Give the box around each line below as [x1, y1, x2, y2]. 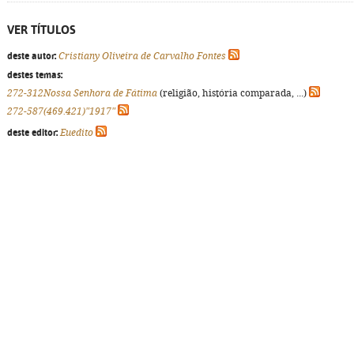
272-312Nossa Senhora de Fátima [7, 88, 157, 99]
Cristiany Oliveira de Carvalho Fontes [58, 51, 226, 62]
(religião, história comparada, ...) [157, 88, 309, 99]
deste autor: [7, 51, 56, 62]
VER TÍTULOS [7, 23, 76, 36]
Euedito [60, 127, 93, 138]
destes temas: [7, 70, 62, 81]
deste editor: [7, 127, 58, 138]
